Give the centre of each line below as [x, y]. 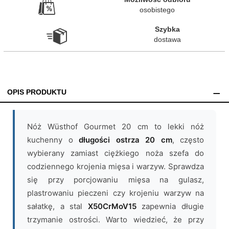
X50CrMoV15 [112, 206]
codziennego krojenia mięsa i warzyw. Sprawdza [116, 166]
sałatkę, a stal [58, 206]
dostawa [167, 39]
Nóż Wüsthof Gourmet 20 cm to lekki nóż [116, 126]
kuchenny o [53, 140]
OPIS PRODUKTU [37, 92]
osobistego [157, 9]
